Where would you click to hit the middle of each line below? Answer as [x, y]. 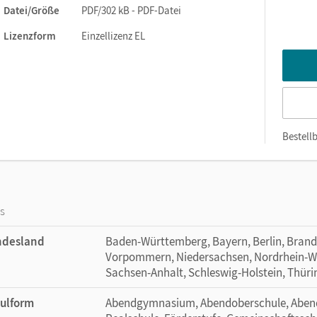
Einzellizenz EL [113, 35]
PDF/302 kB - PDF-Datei [131, 10]
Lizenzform [30, 35]
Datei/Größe [31, 10]
